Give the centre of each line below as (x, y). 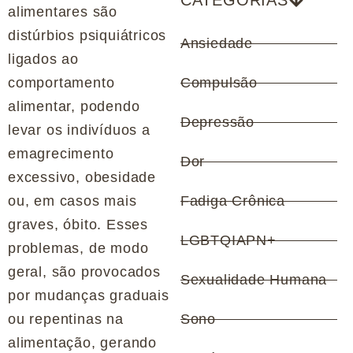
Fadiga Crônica (233, 201)
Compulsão (219, 83)
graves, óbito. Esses (78, 225)
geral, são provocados (84, 272)
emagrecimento (61, 154)
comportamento (61, 83)
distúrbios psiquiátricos (87, 36)
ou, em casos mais (72, 201)
